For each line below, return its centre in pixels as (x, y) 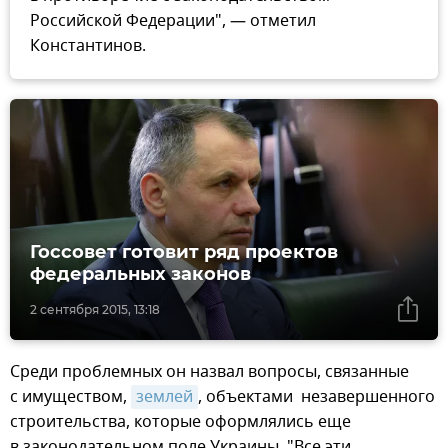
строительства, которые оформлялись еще (180, 422)
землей (164, 397)
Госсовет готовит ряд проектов (184, 252)
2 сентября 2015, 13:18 (95, 310)
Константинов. (88, 46)
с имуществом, (70, 397)
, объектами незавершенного (316, 397)
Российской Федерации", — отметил (173, 21)
